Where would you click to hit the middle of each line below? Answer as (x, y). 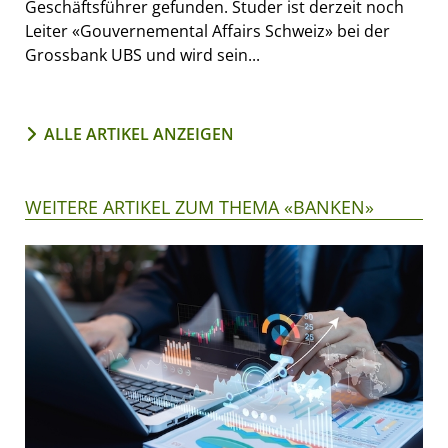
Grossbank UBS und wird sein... (142, 54)
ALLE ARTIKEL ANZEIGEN (139, 133)
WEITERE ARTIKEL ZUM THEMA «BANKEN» (199, 206)
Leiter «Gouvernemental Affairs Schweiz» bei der (207, 30)
